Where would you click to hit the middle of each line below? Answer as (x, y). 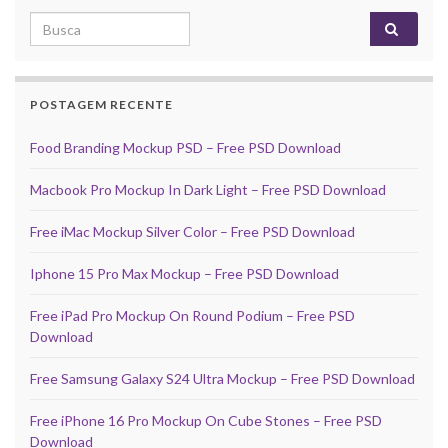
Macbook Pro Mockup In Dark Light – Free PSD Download (208, 190)
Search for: (70, 23)
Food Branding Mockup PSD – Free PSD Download (185, 148)
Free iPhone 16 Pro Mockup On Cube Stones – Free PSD (206, 421)
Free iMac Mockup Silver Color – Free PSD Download (192, 232)
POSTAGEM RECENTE (101, 105)
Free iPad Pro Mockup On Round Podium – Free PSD (192, 316)
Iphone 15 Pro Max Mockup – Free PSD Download (184, 274)
